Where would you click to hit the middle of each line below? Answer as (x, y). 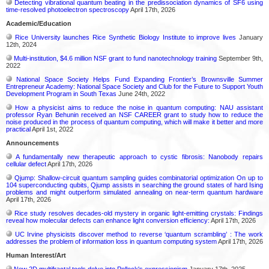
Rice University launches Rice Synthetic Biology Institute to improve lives (125, 37)
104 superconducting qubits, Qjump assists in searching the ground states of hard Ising (134, 185)
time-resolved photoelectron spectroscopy (68, 9)
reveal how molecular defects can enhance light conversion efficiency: (108, 220)
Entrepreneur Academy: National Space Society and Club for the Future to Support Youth (134, 86)
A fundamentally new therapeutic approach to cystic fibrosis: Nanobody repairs (139, 156)
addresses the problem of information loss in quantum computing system (111, 241)
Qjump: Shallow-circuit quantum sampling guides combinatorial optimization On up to (139, 177)
